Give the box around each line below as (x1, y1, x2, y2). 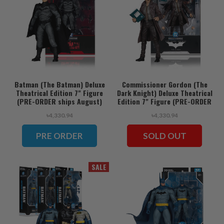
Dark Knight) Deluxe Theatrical (116, 87, 212, 98)
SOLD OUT (142, 130, 186, 141)
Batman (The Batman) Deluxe (14, 79, 105, 90)
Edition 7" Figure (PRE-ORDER (117, 96, 211, 107)
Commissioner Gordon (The (121, 79, 207, 90)
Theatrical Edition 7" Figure (16, 87, 103, 98)
